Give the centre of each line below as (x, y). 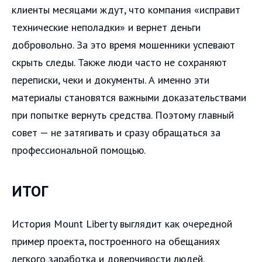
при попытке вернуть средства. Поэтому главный (123, 115)
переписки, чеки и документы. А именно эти (111, 80)
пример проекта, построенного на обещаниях (116, 241)
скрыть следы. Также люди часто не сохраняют (119, 63)
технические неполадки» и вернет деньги (106, 27)
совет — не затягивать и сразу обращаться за (116, 133)
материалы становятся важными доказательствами (129, 98)
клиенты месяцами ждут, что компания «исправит (126, 10)
